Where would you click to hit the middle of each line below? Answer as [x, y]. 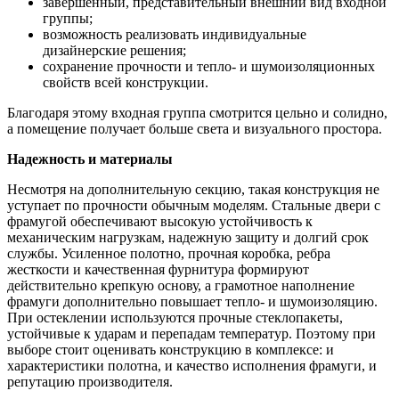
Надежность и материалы [90, 159]
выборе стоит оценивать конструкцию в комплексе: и [171, 350]
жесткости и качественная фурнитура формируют [158, 270]
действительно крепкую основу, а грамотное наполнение [181, 286]
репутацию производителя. [90, 382]
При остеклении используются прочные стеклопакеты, [175, 318]
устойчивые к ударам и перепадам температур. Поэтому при [191, 334]
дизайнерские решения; [114, 51]
